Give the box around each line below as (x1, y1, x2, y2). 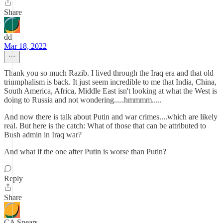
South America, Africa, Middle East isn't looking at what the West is (4, 87, 217, 95)
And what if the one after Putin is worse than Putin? (4, 147, 166, 156)
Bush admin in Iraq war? (4, 130, 82, 139)
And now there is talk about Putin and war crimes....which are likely (4, 112, 218, 121)
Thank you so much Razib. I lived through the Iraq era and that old (4, 69, 214, 77)
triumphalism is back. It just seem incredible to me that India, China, (4, 78, 217, 86)
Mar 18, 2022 (4, 42, 47, 50)
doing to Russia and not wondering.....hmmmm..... (4, 96, 162, 104)
